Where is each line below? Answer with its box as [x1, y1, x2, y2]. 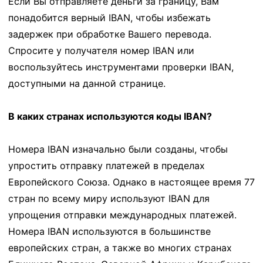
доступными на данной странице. [8, 77, 166, 89]
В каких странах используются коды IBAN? [8, 110, 212, 122]
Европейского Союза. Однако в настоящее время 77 [8, 176, 255, 188]
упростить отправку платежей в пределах [8, 159, 205, 171]
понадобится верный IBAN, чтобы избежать [8, 11, 211, 23]
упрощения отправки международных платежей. [8, 208, 237, 221]
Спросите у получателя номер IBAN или [8, 44, 194, 56]
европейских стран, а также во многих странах [8, 241, 232, 254]
